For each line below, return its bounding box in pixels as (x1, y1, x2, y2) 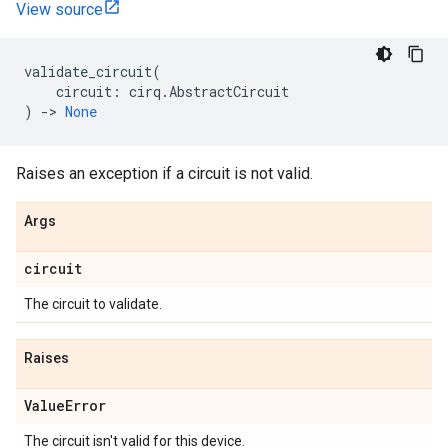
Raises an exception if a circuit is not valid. (16, 164, 313, 183)
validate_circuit (24, 62, 152, 81)
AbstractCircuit (169, 82, 289, 101)
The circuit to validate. (24, 296, 162, 312)
